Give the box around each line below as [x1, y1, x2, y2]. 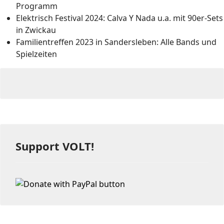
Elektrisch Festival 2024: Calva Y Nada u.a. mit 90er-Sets [16, 12, 223, 24]
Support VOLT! [15, 138, 94, 154]
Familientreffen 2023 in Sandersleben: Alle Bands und [16, 36, 216, 48]
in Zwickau [16, 24, 56, 36]
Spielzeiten [16, 48, 57, 60]
